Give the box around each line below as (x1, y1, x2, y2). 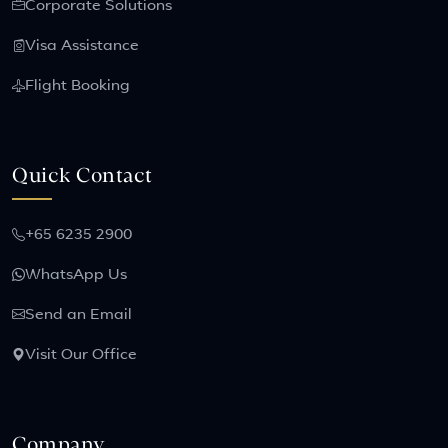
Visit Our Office (25, 348, 137, 363)
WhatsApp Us (25, 268, 127, 283)
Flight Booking (25, 79, 130, 94)
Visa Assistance (25, 39, 139, 54)
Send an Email (25, 308, 132, 323)
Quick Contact (12, 166, 153, 186)
